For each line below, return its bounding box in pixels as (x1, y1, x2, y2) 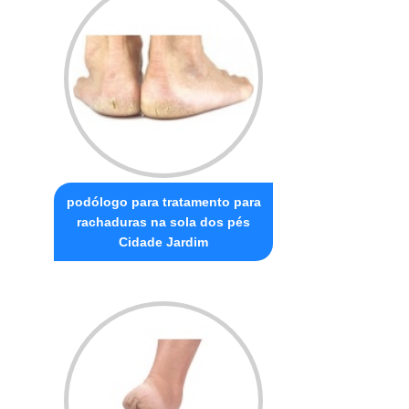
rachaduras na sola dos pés (77, 215, 251, 230)
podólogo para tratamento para (66, 194, 261, 210)
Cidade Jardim (119, 235, 209, 250)
